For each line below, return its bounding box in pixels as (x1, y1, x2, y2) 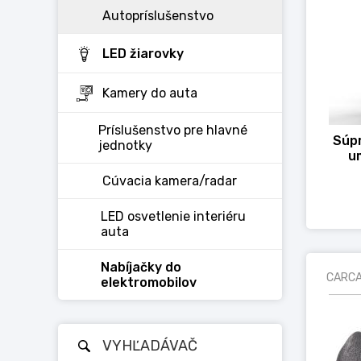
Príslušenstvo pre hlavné (98, 122, 248, 138)
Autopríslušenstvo (102, 8, 214, 23)
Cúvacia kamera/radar (102, 173, 237, 189)
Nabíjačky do (100, 259, 181, 275)
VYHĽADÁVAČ (102, 336, 197, 355)
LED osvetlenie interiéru (101, 209, 247, 224)
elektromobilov (100, 275, 197, 290)
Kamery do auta (102, 85, 197, 101)
